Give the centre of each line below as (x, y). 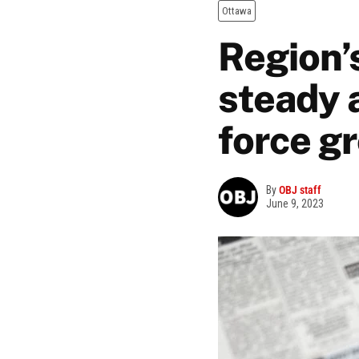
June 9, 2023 (295, 203)
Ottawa (237, 11)
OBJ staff (300, 190)
